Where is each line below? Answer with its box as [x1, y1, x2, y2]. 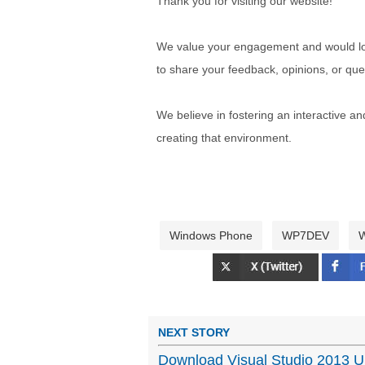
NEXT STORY [158, 325, 230, 339]
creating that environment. [156, 131, 292, 144]
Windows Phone [169, 229, 253, 242]
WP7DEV [282, 229, 329, 242]
